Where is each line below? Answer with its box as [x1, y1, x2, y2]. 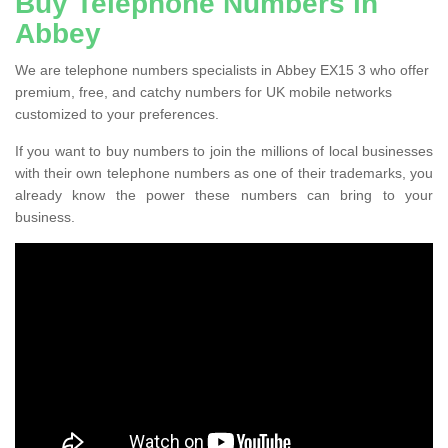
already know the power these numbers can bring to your [15, 186, 433, 203]
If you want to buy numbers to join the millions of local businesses [15, 142, 433, 159]
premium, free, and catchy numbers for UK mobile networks [15, 83, 392, 100]
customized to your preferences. [15, 105, 219, 122]
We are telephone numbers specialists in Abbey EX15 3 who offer [15, 61, 429, 78]
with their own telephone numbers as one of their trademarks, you [15, 164, 433, 181]
